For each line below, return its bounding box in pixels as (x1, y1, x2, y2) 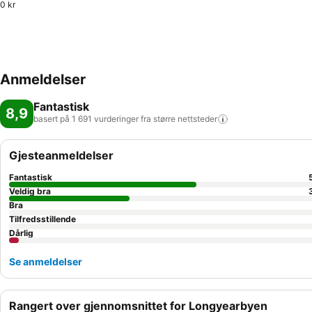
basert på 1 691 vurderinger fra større (33, 114, 175, 124)
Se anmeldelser (9, 256, 82, 267)
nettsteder (178, 114, 217, 124)
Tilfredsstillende (9, 214, 76, 224)
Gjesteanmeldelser (9, 148, 114, 162)
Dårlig (9, 228, 33, 238)
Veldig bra (9, 186, 51, 196)
